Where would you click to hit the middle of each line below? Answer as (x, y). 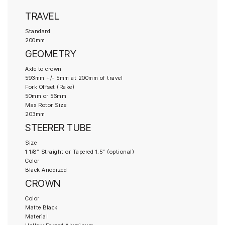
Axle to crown (43, 69)
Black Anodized (46, 170)
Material (36, 216)
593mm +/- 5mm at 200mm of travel (74, 78)
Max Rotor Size (46, 105)
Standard (38, 31)
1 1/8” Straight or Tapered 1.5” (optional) (80, 151)
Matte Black (41, 207)
